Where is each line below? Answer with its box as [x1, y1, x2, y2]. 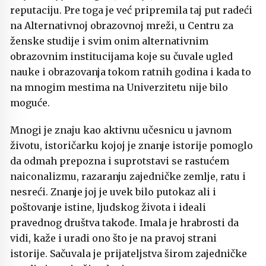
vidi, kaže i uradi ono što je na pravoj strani [10, 232, 217, 245]
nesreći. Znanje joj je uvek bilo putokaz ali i [10, 186, 216, 198]
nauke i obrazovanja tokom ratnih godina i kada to [10, 66, 251, 78]
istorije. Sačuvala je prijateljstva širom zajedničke [10, 248, 247, 260]
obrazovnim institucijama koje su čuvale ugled [10, 50, 233, 63]
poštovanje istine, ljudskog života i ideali [10, 201, 206, 214]
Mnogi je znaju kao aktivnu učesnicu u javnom [10, 124, 232, 137]
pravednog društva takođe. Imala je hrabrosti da [10, 217, 239, 229]
